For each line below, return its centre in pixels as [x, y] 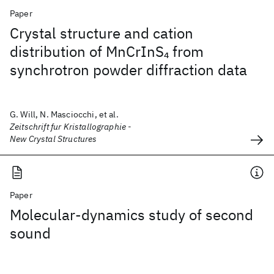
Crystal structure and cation [102, 33]
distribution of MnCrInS [87, 51]
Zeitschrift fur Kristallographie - [71, 127]
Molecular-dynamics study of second [131, 215]
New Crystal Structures [54, 139]
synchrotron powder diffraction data [128, 70]
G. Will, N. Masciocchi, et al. [64, 114]
